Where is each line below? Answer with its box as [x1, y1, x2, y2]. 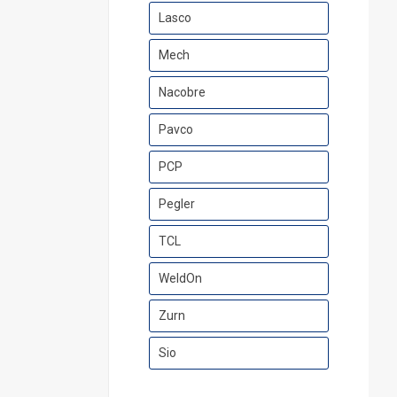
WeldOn [158, 271, 202, 286]
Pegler [158, 197, 195, 212]
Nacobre [158, 85, 206, 100]
